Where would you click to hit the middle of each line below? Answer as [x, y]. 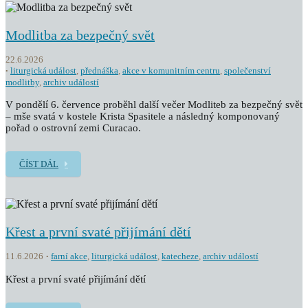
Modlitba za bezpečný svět [80, 35]
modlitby [22, 82]
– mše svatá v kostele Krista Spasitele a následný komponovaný [143, 116]
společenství [247, 70]
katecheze [180, 256]
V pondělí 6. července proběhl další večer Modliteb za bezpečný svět [154, 104]
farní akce [69, 256]
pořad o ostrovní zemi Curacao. [73, 128]
